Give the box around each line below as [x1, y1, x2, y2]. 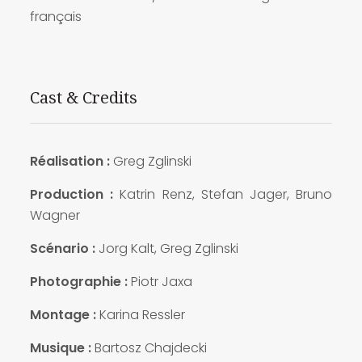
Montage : [29, 305, 96, 324]
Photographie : [29, 271, 128, 291]
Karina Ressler [95, 305, 185, 324]
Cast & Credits [29, 87, 137, 107]
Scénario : [29, 238, 95, 258]
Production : [29, 184, 120, 204]
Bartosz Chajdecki [90, 338, 207, 357]
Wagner [29, 205, 80, 225]
